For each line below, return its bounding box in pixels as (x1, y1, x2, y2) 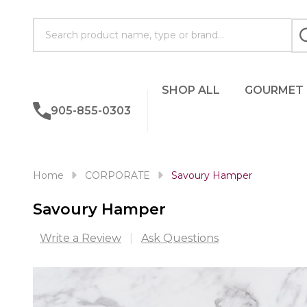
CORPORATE (85, 169, 150, 182)
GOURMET (244, 84, 304, 97)
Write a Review (40, 232, 121, 245)
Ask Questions (141, 232, 219, 245)
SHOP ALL (161, 84, 220, 97)
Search (33, 19, 71, 32)
